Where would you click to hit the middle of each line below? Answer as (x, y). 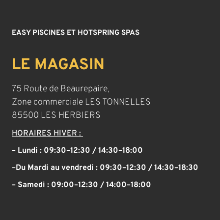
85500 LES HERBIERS (56, 115)
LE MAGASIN (58, 65)
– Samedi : (32, 185)
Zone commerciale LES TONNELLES (82, 102)
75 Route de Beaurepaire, (61, 89)
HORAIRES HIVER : (48, 134)
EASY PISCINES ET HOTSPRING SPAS (76, 33)
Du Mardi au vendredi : (58, 168)
